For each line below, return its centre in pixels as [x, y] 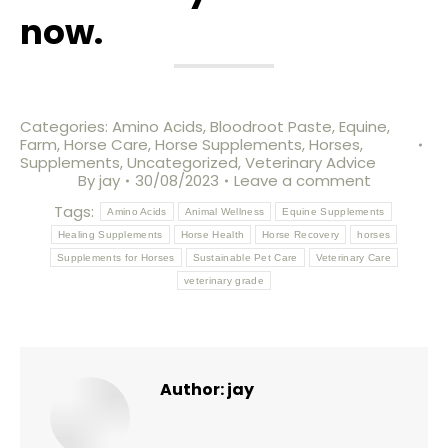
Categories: [66, 126]
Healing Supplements [110, 234]
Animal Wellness [224, 211]
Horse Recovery [301, 234]
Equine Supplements [333, 211]
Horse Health [212, 234]
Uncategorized [182, 162]
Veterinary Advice [310, 162]
